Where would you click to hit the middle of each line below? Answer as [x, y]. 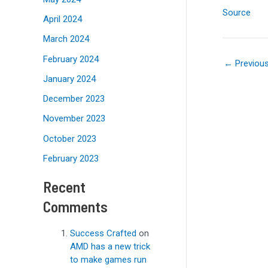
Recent [64, 186]
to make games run [108, 259]
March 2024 [66, 39]
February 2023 [71, 158]
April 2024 [63, 19]
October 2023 [70, 138]
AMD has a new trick [110, 246]
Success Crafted [103, 233]
